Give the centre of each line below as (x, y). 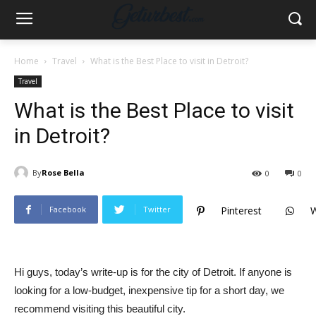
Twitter (157, 209)
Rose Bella (63, 172)
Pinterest (241, 211)
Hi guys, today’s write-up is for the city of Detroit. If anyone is (153, 272)
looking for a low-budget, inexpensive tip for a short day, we (149, 291)
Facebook (68, 209)
